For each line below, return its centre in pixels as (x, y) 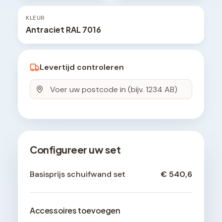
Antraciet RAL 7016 (63, 30)
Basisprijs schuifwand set (78, 174)
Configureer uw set (75, 150)
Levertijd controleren (82, 67)
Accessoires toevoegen (75, 211)
